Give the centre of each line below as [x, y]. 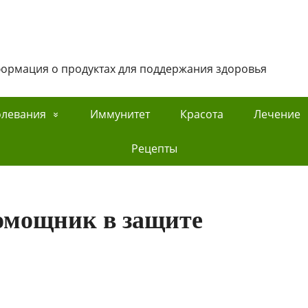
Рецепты [154, 148]
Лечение [277, 114]
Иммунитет [120, 114]
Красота [201, 114]
